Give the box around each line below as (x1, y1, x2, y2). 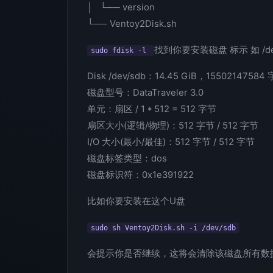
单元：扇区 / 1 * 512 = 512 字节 (87, 104, 216, 115)
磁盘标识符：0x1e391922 (87, 169, 194, 180)
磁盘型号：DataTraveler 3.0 (87, 87, 204, 98)
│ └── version (87, 2, 155, 13)
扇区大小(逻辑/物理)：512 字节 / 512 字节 (87, 120, 258, 131)
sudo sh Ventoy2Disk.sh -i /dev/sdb (91, 224, 236, 232)
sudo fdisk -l (91, 46, 151, 55)
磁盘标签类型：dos (87, 153, 167, 164)
